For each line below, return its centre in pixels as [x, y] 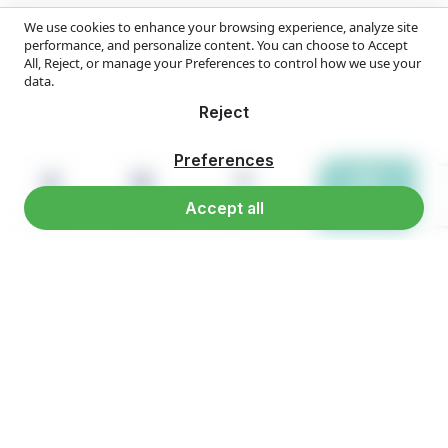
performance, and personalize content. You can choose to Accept [216, 45]
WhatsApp [366, 210]
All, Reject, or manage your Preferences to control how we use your [222, 63]
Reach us [244, 210]
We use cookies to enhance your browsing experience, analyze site [221, 27]
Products [142, 210]
